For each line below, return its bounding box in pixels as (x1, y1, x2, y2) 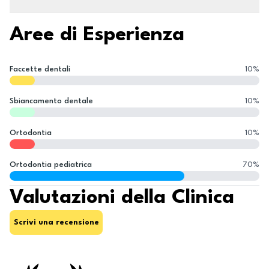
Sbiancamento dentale (10, 97, 93, 105)
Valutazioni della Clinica (10, 188, 234, 208)
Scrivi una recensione (13, 218, 99, 226)
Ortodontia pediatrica (10, 161, 92, 169)
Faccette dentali (10, 65, 70, 73)
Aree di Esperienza (10, 25, 184, 45)
